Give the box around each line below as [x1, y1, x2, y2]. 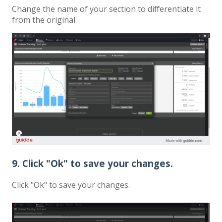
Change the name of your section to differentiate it [12, 3, 201, 15]
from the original [12, 14, 75, 26]
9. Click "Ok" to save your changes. [12, 157, 173, 169]
